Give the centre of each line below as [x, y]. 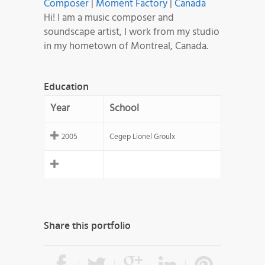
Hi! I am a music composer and [109, 18]
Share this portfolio [87, 226]
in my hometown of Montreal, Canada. [126, 47]
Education [66, 87]
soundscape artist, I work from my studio [132, 33]
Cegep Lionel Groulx [142, 137]
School [124, 109]
